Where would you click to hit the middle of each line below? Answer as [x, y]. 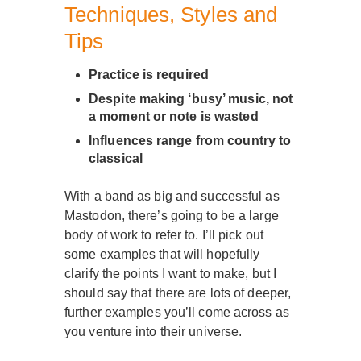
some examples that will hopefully [162, 255]
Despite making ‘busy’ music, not [191, 99]
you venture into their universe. [154, 332]
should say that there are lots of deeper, [178, 293]
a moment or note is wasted [174, 117]
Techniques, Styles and [171, 15]
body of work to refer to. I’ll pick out [164, 235]
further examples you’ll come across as [177, 313]
